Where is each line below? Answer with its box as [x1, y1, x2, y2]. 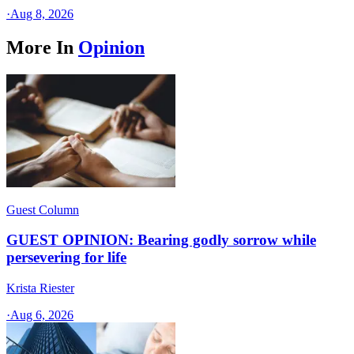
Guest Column [6, 202, 79, 217]
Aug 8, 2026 [10, 6, 73, 21]
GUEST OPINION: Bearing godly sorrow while [6, 232, 316, 249]
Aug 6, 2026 [10, 308, 73, 322]
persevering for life [6, 249, 126, 266]
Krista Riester [6, 281, 74, 295]
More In [6, 36, 73, 58]
